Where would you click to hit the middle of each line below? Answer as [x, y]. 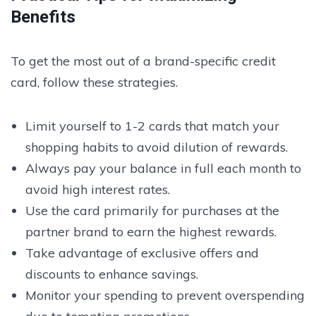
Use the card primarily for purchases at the [152, 210]
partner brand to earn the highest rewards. [151, 231]
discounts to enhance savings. [111, 274]
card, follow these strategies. [94, 82]
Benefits [43, 17]
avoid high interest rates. [97, 189]
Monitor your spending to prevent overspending [165, 295]
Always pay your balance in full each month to [163, 168]
